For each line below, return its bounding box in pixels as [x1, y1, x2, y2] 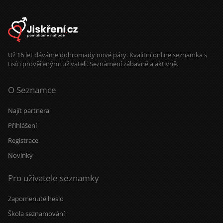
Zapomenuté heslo [8, 194, 64, 203]
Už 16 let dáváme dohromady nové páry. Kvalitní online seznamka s [8, 50, 207, 59]
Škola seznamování [8, 209, 65, 218]
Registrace [8, 135, 38, 145]
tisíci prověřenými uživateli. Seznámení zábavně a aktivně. [8, 59, 178, 68]
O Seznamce [8, 84, 56, 96]
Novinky [8, 150, 33, 160]
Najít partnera [8, 106, 49, 115]
